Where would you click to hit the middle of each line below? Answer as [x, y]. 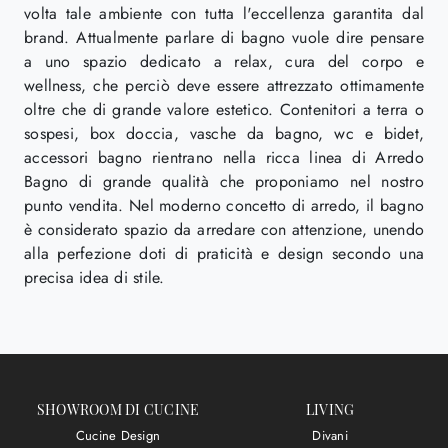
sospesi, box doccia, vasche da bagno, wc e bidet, [224, 133]
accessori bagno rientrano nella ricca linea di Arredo [224, 157]
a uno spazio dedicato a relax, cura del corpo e [224, 61]
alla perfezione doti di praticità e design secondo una [224, 253]
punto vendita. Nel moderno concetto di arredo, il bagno [224, 205]
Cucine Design [118, 435]
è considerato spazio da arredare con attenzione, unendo [224, 229]
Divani [330, 435]
